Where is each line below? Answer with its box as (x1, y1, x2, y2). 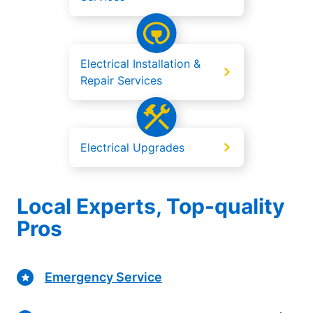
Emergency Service (45, 269, 162, 284)
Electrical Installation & (80, 57, 201, 71)
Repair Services (80, 73, 162, 88)
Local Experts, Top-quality (17, 194, 285, 219)
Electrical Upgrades (80, 140, 184, 155)
